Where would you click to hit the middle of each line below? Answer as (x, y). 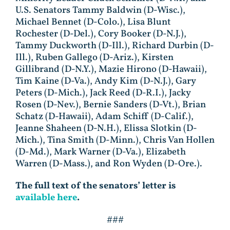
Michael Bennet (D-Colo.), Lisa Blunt (93, 22)
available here (46, 198)
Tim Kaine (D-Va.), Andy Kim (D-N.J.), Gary (106, 81)
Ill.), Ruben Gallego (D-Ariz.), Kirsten (94, 58)
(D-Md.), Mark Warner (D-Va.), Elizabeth (101, 152)
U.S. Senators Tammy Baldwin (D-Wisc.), (100, 11)
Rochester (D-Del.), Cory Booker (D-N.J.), (101, 34)
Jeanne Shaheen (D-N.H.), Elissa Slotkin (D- (106, 129)
